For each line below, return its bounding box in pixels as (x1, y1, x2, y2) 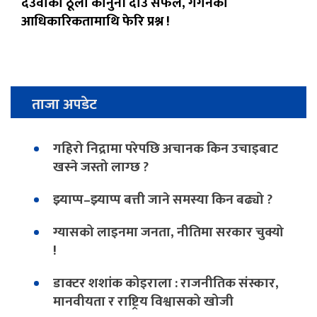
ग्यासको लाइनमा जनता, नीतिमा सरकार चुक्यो (53, 221, 284, 244)
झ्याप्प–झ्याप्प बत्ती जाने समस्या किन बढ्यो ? (53, 188, 272, 212)
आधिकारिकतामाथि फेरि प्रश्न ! (21, 10, 170, 33)
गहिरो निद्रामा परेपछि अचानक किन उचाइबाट (53, 137, 278, 161)
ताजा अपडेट (32, 92, 97, 117)
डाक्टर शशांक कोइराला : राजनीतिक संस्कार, (53, 272, 279, 295)
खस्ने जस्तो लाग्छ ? (53, 156, 149, 179)
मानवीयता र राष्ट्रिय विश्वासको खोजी (53, 290, 234, 313)
